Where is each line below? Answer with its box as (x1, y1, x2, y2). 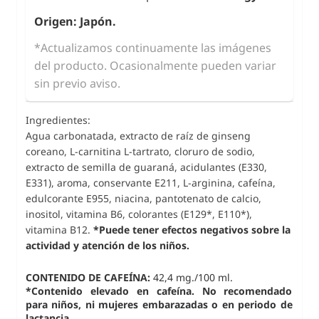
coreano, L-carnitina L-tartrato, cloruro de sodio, (26, 144, 255, 158)
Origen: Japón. (34, 13, 116, 29)
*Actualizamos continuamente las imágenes (34, 39, 271, 56)
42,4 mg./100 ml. (153, 270, 233, 284)
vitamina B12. (26, 222, 93, 236)
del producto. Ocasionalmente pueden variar (34, 57, 276, 73)
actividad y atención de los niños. (26, 238, 189, 252)
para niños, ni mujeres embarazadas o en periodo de (26, 297, 293, 311)
